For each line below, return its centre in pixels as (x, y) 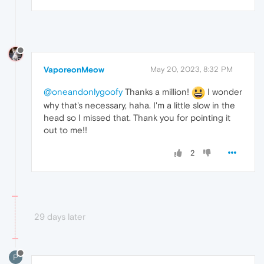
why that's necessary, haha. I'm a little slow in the (139, 105)
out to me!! (65, 130)
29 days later (60, 217)
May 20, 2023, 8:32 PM (192, 70)
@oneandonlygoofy (83, 92)
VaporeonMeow (74, 70)
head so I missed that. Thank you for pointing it (137, 118)
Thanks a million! (157, 92)
